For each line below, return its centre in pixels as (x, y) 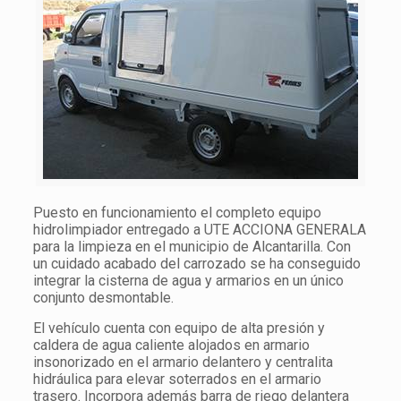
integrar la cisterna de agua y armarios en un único (188, 281)
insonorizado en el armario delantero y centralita (183, 362)
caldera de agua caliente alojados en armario (171, 345)
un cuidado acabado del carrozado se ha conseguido (196, 264)
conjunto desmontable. (103, 298)
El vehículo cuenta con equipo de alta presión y (179, 328)
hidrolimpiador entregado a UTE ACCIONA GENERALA (199, 230)
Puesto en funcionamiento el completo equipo (177, 213)
